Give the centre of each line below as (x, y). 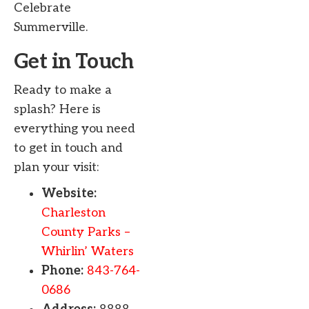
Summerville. (51, 27)
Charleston (73, 212)
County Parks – (86, 232)
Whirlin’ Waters (88, 251)
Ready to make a (63, 90)
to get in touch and (68, 148)
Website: (69, 193)
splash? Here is (57, 109)
